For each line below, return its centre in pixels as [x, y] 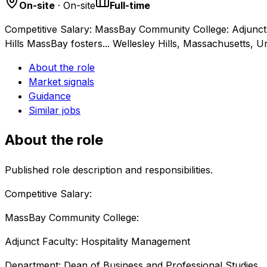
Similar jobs [55, 110]
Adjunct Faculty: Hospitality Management [97, 241]
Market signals [61, 81]
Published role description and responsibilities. [109, 170]
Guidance [50, 96]
